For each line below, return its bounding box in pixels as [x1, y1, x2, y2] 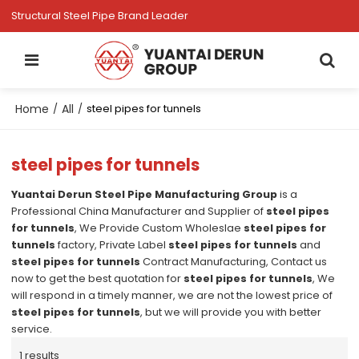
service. [11, 321, 53, 337]
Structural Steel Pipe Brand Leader [11, 8, 189, 23]
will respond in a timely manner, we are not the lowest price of [11, 288, 333, 304]
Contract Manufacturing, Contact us [140, 254, 328, 270]
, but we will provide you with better [140, 305, 322, 321]
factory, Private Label [55, 237, 169, 253]
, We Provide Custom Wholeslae [75, 220, 244, 236]
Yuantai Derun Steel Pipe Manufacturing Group [11, 187, 278, 203]
